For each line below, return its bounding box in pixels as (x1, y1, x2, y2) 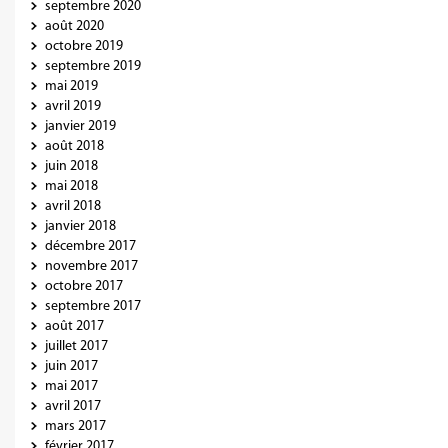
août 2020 (45, 19, 104, 34)
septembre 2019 (45, 59, 141, 74)
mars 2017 (45, 419, 106, 434)
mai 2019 (45, 79, 98, 94)
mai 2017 (45, 379, 98, 394)
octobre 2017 (45, 279, 123, 294)
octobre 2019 (45, 39, 123, 54)
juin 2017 (45, 359, 98, 374)
